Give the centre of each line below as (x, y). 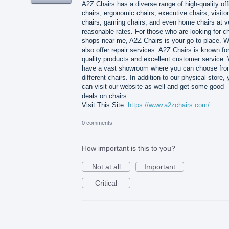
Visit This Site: (105, 105)
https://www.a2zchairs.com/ (169, 105)
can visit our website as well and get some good (153, 86)
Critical (106, 183)
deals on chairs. (105, 96)
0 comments (97, 122)
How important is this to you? (129, 148)
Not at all (106, 166)
